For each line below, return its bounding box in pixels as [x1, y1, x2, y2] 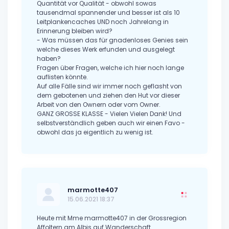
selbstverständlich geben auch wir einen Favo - [37, 119, 185, 128]
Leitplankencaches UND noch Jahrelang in [37, 17, 169, 27]
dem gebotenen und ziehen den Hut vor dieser [37, 91, 180, 100]
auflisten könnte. [37, 73, 88, 82]
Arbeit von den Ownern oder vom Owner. [37, 100, 161, 109]
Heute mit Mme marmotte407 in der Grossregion [37, 214, 187, 223]
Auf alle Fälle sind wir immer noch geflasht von [37, 82, 182, 91]
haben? [37, 54, 61, 63]
